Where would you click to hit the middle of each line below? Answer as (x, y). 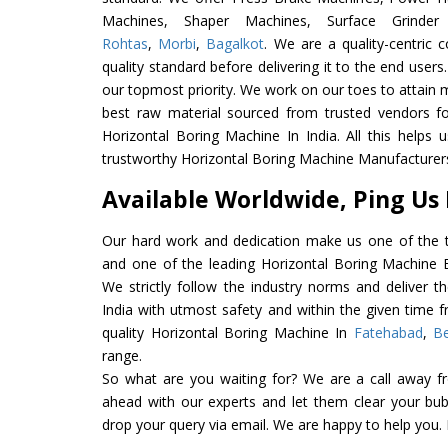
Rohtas (125, 43)
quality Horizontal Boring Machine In (228, 332)
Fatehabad (388, 332)
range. (122, 355)
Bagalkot (235, 43)
